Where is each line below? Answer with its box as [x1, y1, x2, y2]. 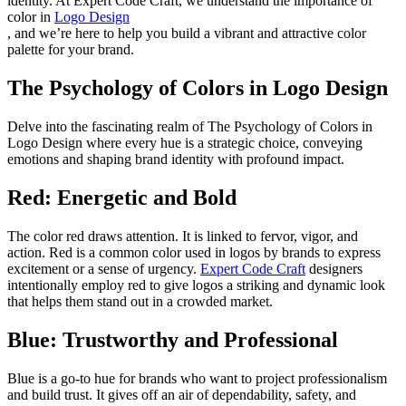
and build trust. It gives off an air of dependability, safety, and [7, 386, 356, 402]
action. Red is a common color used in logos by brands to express [7, 245, 381, 261]
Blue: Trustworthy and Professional [7, 327, 338, 352]
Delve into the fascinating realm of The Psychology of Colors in [7, 119, 372, 135]
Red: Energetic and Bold [7, 186, 237, 210]
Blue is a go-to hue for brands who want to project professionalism [7, 370, 387, 386]
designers [305, 261, 362, 277]
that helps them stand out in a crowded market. [7, 294, 273, 310]
